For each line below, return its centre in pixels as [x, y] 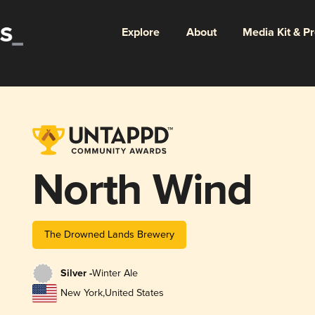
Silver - [76, 274]
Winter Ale [115, 274]
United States [134, 293]
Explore [140, 32]
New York [81, 293]
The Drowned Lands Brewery [109, 234]
